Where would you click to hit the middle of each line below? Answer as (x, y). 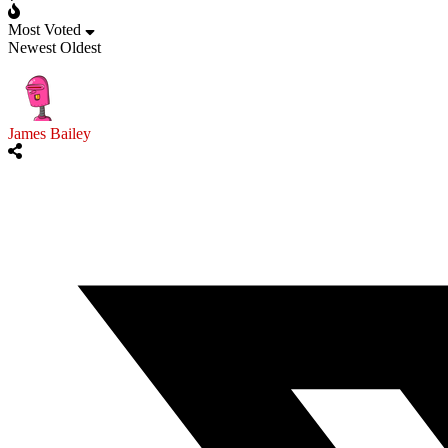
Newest (32, 48)
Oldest (80, 48)
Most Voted (44, 30)
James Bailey (49, 134)
